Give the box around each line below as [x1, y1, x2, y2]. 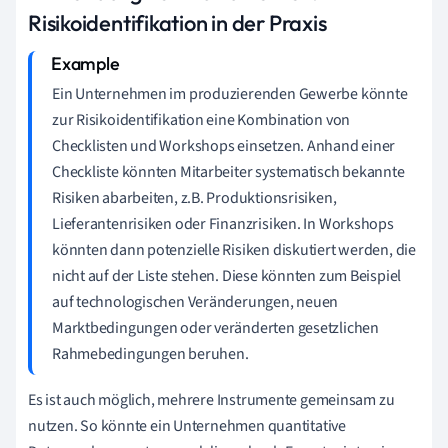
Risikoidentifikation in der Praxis [28, 8, 327, 37]
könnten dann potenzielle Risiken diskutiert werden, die [52, 238, 416, 261]
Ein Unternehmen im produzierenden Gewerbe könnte [52, 82, 408, 105]
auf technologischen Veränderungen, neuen [52, 290, 339, 313]
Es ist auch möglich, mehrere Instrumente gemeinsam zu [28, 388, 395, 411]
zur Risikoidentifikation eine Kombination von [52, 108, 351, 131]
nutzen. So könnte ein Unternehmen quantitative [28, 414, 346, 437]
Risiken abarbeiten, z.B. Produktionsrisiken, [52, 186, 337, 209]
